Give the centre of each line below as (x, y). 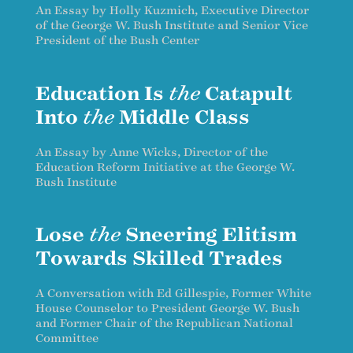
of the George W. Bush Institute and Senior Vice (172, 26)
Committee (67, 338)
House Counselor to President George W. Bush (167, 308)
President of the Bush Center (117, 41)
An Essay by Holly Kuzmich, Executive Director (172, 11)
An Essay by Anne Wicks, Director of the (152, 152)
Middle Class (182, 117)
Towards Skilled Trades (159, 259)
